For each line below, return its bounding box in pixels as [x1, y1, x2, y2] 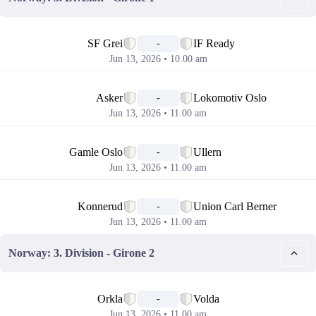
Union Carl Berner [193, 200, 276, 212]
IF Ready [193, 37, 235, 49]
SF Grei [87, 37, 123, 49]
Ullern [193, 146, 221, 158]
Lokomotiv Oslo [193, 92, 267, 104]
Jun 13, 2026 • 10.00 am [109, 54, 207, 64]
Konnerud [78, 200, 123, 212]
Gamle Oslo [69, 146, 123, 158]
